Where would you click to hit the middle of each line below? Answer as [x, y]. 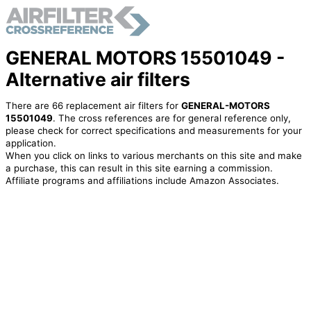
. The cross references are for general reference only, [171, 118]
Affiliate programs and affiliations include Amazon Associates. [142, 181]
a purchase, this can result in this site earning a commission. [139, 168]
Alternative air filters [98, 79]
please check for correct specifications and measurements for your [153, 131]
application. [31, 143]
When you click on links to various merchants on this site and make [153, 156]
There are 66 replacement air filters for [93, 106]
